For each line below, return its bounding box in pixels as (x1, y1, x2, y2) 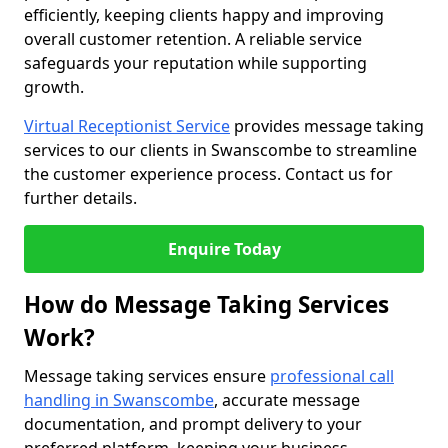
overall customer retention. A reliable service (24, 28, 362, 50)
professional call (270, 365, 394, 387)
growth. (24, 76, 84, 98)
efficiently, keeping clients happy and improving (24, 4, 384, 26)
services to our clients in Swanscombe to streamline (24, 139, 417, 161)
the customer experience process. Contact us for (24, 163, 393, 185)
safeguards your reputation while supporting (24, 52, 367, 74)
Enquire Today (167, 238, 281, 260)
